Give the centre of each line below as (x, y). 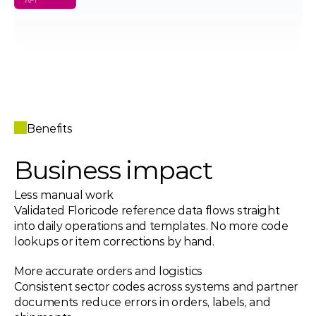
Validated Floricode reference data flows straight (147, 211)
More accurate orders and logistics (110, 271)
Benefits (50, 129)
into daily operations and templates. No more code (151, 226)
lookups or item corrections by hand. (114, 242)
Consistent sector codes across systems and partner (156, 287)
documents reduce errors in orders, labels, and (142, 302)
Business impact (116, 170)
